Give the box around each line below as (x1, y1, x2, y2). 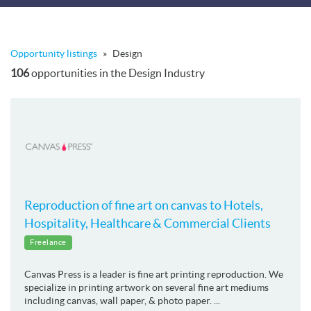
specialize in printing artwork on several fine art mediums (24, 281, 269, 293)
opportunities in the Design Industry (29, 66, 205, 79)
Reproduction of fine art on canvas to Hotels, (24, 197, 263, 212)
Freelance (30, 237, 67, 246)
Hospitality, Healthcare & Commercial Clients (24, 215, 271, 230)
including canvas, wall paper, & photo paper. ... (24, 294, 220, 306)
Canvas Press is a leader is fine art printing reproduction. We (24, 268, 283, 280)
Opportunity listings (10, 47, 97, 59)
